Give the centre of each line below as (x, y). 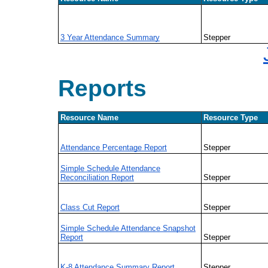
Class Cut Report (90, 207)
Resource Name (89, 117)
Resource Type (230, 117)
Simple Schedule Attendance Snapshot (128, 228)
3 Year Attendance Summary (110, 37)
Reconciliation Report (97, 177)
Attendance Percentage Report (113, 147)
